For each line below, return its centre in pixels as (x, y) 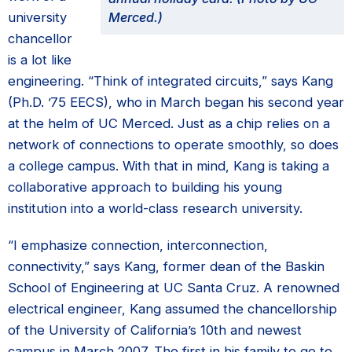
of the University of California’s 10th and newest (155, 330)
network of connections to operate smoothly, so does (173, 145)
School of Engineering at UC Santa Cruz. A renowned (174, 288)
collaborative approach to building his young (145, 187)
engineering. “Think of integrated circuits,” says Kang (170, 81)
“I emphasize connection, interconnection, (138, 245)
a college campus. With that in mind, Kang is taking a (169, 166)
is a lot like (40, 60)
